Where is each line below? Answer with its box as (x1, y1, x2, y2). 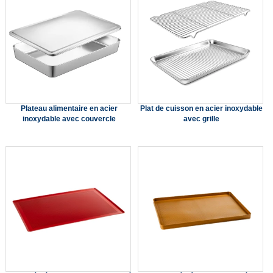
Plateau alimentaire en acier (20, 104, 118, 113)
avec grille (183, 115, 219, 124)
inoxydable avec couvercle (22, 115, 116, 124)
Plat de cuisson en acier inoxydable (140, 104, 263, 113)
